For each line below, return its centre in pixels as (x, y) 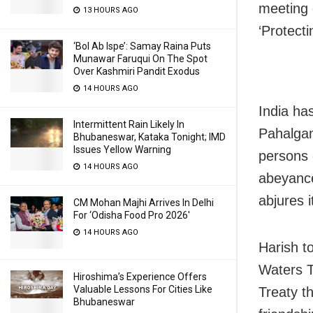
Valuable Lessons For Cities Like (143, 289)
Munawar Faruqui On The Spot (140, 59)
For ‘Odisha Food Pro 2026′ (132, 215)
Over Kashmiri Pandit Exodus (137, 71)
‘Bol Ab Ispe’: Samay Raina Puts (142, 46)
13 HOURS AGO (110, 10)
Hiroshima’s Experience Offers (140, 277)
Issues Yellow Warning (122, 150)
